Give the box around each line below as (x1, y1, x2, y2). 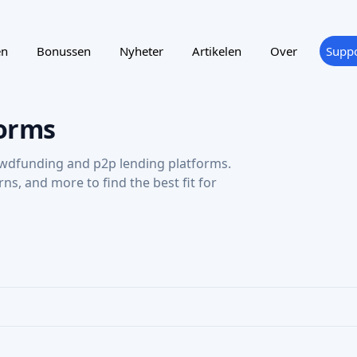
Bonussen (36, 42, 91, 59)
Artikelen (191, 42, 241, 59)
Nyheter (119, 42, 163, 59)
